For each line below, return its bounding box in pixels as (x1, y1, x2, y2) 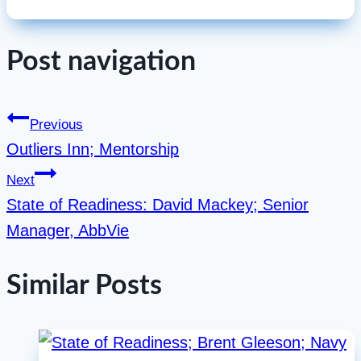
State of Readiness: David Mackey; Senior (6, 195, 309, 214)
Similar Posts (6, 272, 162, 300)
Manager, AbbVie (6, 221, 129, 239)
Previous (30, 116, 83, 132)
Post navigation (6, 48, 196, 77)
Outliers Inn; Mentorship (6, 139, 179, 158)
